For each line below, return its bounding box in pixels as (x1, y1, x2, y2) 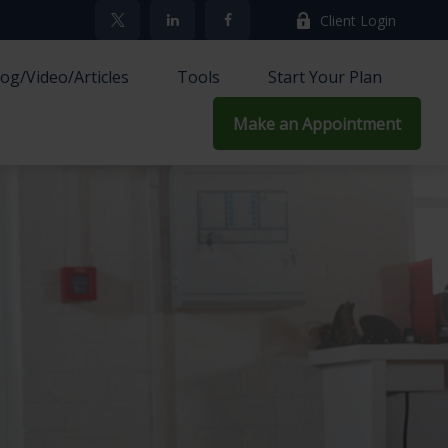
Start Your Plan (268, 65, 383, 88)
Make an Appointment (233, 113, 402, 136)
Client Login (320, 10, 397, 30)
